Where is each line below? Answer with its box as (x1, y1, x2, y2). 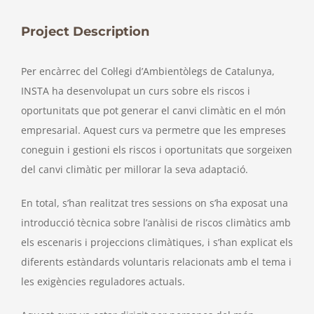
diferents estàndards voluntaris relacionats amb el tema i (21, 255, 292, 269)
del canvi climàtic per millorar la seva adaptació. (21, 163, 248, 177)
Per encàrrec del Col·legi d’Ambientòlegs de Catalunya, (21, 64, 275, 78)
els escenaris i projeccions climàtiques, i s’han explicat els (21, 235, 293, 250)
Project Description (21, 24, 149, 40)
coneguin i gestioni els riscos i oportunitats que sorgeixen (21, 143, 292, 157)
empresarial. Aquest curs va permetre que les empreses (21, 123, 286, 137)
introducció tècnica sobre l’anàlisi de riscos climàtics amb (21, 216, 291, 230)
